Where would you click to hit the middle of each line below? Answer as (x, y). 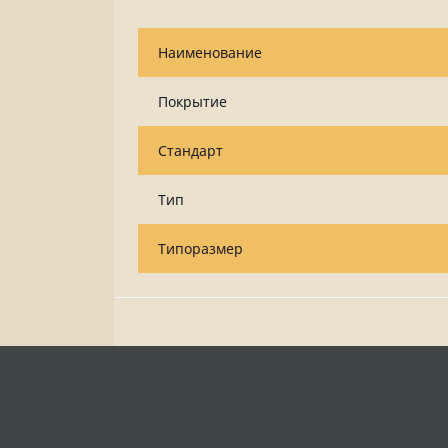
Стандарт (190, 150)
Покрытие (192, 101)
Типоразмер (200, 248)
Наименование (210, 52)
